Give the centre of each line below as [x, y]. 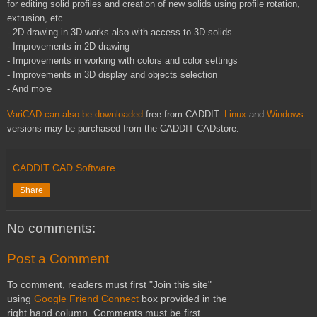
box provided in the [183, 298]
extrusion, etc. [36, 18]
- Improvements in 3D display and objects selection [112, 74]
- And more [29, 88]
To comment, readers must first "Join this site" [109, 284]
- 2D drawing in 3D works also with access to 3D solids [120, 32]
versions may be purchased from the [83, 128]
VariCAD [24, 114]
